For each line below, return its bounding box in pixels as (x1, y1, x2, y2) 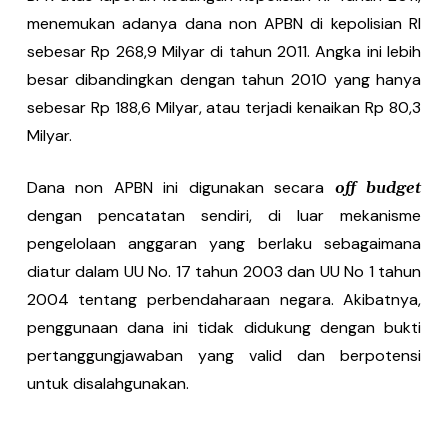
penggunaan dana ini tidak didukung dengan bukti (26, 317, 422, 338)
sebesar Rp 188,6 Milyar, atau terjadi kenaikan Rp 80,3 (26, 97, 422, 118)
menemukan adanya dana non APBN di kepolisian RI (26, 13, 422, 34)
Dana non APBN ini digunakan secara (26, 177, 335, 198)
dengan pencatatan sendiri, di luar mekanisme (26, 205, 422, 226)
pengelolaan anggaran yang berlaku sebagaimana (26, 233, 422, 254)
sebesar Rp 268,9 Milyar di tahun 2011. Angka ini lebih (26, 41, 422, 62)
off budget (334, 178, 422, 198)
